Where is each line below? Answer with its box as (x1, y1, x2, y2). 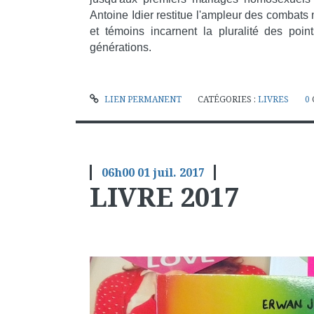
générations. (90, 41, 152, 54)
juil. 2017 (152, 164, 205, 180)
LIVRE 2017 (90, 177, 240, 214)
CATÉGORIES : (197, 93, 258, 105)
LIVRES (257, 93, 289, 105)
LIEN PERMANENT (102, 93, 182, 105)
